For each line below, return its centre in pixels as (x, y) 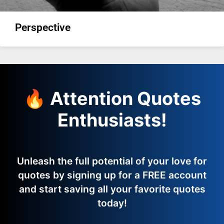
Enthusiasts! (112, 120)
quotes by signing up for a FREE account (112, 175)
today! (112, 203)
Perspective (43, 27)
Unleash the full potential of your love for (112, 161)
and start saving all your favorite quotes (112, 189)
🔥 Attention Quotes (112, 98)
